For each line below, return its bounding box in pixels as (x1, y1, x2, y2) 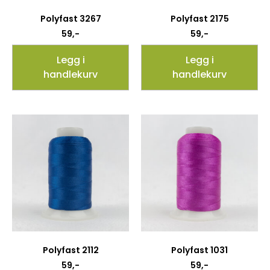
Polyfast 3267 (40, 13, 101, 25)
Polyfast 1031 (171, 244, 228, 257)
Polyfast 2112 (42, 244, 99, 257)
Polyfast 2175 (170, 13, 229, 25)
